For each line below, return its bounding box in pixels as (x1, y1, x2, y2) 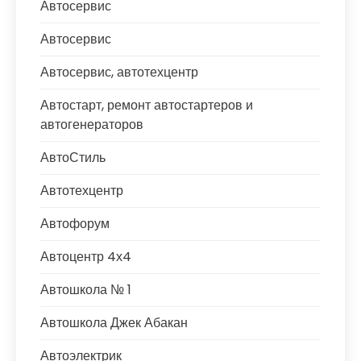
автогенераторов (40, 115, 143, 134)
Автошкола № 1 (40, 280, 131, 299)
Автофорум (40, 214, 110, 233)
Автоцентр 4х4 (40, 247, 131, 266)
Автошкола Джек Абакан (40, 313, 188, 332)
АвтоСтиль (40, 148, 106, 167)
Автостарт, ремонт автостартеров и (40, 96, 253, 114)
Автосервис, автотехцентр (40, 63, 198, 81)
